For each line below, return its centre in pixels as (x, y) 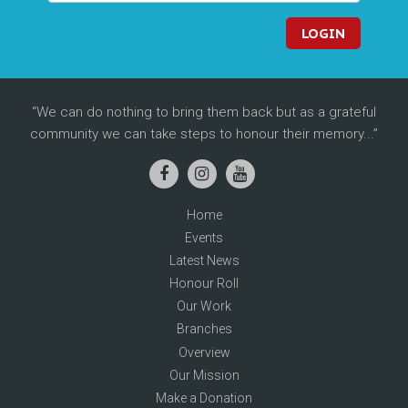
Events (204, 237)
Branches (204, 329)
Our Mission (204, 375)
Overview (204, 352)
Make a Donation (204, 398)
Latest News (204, 260)
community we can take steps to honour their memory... (201, 133)
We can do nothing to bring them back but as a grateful (206, 112)
